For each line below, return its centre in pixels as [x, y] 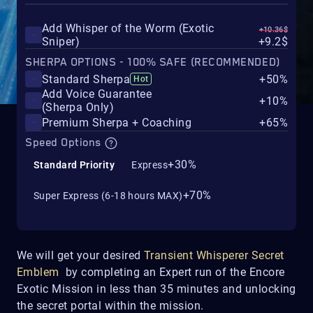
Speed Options [65, 143]
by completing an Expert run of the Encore [175, 272]
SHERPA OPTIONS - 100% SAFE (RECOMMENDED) [153, 63]
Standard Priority [74, 165]
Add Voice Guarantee [97, 94]
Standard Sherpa [86, 79]
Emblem [41, 272]
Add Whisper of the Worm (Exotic [128, 28]
